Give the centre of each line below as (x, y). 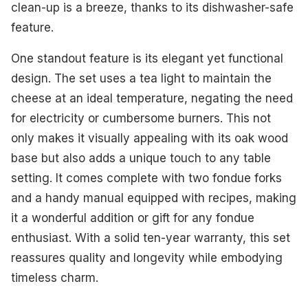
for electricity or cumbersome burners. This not (141, 119)
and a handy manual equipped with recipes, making (154, 198)
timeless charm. (55, 278)
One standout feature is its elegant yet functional (147, 59)
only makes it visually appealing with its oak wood (150, 139)
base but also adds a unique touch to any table (141, 158)
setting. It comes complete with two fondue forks (146, 178)
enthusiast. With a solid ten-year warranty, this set (151, 238)
